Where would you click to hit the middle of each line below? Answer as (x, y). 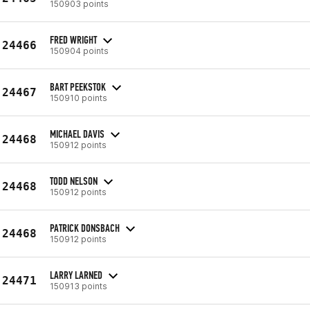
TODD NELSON (74, 181)
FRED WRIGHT (73, 39)
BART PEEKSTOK (78, 86)
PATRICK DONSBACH (85, 228)
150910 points (79, 98)
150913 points (79, 286)
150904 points (79, 51)
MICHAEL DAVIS (77, 134)
